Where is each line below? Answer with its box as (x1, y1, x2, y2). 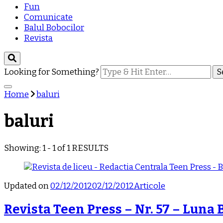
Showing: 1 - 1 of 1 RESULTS (4, 142, 109, 153)
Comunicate (24, 12, 73, 22)
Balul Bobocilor (24, 22, 84, 33)
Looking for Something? (4, 67, 101, 77)
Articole (134, 180, 165, 191)
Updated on (4, 180, 50, 191)
